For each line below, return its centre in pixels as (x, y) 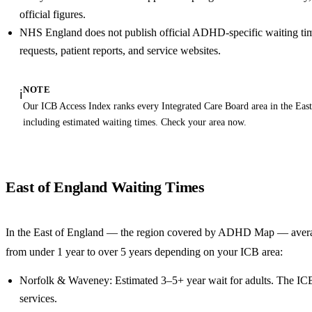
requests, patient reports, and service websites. (120, 51)
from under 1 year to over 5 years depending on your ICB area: (144, 252)
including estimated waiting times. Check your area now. (135, 122)
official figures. (53, 15)
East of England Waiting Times (105, 188)
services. (38, 299)
